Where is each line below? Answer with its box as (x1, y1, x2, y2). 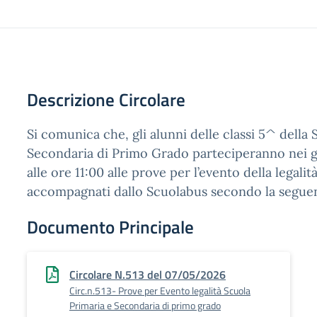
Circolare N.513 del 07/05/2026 (69, 266, 226, 283)
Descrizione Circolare (27, 86, 185, 113)
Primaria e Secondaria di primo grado (69, 298, 221, 313)
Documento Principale (27, 214, 194, 241)
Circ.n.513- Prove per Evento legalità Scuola (69, 283, 250, 298)
